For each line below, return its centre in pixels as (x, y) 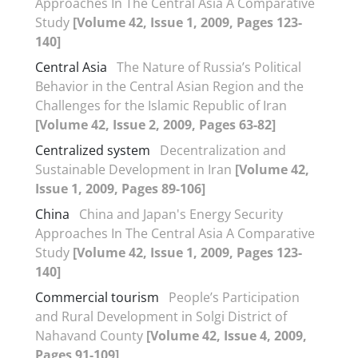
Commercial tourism (97, 297)
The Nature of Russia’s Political (209, 67)
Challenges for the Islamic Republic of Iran (161, 105)
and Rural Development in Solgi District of (161, 316)
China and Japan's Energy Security (181, 214)
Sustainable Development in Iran (135, 169)
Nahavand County (91, 335)
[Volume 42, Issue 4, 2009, (227, 335)
